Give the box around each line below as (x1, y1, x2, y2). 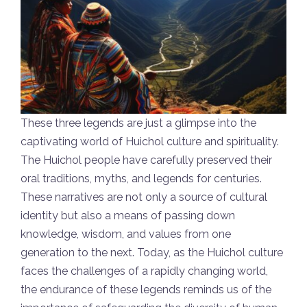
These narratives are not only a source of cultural (21, 191, 267, 204)
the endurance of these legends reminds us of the (21, 283, 271, 297)
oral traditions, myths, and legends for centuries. (21, 172, 262, 186)
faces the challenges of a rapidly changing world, (21, 265, 268, 278)
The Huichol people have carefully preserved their (21, 153, 272, 167)
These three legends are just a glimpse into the (21, 116, 256, 130)
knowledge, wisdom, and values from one (21, 228, 231, 241)
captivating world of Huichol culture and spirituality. (21, 135, 279, 149)
